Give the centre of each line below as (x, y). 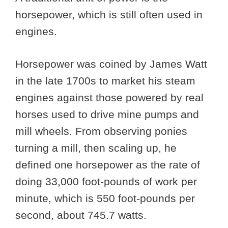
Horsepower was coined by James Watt (111, 64)
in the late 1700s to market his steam (105, 81)
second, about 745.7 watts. (82, 215)
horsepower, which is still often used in (109, 14)
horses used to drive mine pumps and (107, 115)
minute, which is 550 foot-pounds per (105, 198)
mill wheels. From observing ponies (101, 131)
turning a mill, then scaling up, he (96, 148)
